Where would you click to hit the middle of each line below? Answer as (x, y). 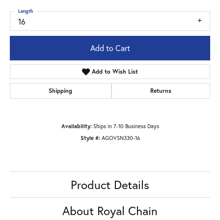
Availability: (76, 126)
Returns (161, 91)
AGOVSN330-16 (121, 138)
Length (26, 11)
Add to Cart (110, 48)
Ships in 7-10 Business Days (126, 126)
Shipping (61, 91)
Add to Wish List (115, 72)
